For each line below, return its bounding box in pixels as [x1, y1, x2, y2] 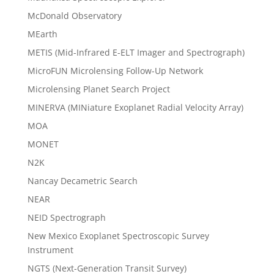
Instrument [27, 243, 73, 256]
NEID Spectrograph [27, 211, 106, 223]
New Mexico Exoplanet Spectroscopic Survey [27, 229, 209, 242]
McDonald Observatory [27, 9, 122, 21]
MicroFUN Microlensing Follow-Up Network [27, 64, 203, 76]
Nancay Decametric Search [27, 174, 138, 187]
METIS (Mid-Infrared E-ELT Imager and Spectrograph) [27, 46, 245, 58]
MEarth [27, 28, 57, 40]
